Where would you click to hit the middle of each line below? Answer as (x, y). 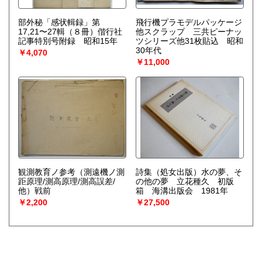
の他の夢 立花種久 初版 (185, 182)
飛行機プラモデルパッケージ (189, 23)
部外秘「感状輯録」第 (59, 23)
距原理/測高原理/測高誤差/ (67, 182)
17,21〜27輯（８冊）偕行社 (70, 32)
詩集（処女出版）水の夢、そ (189, 172)
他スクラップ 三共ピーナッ (189, 32)
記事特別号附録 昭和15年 (68, 41)
